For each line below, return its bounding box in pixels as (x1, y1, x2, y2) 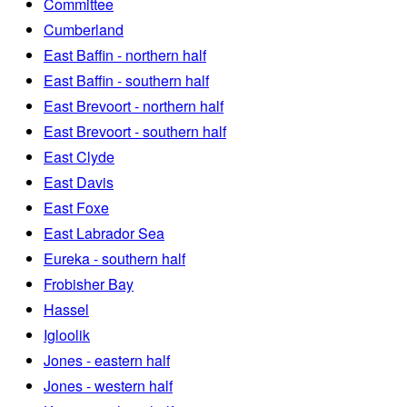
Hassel (44, 299, 89, 321)
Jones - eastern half (44, 350, 170, 372)
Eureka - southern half (44, 248, 185, 270)
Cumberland (44, 19, 124, 41)
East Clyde (44, 146, 114, 168)
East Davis (44, 172, 114, 194)
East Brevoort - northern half (44, 95, 223, 117)
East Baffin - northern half (44, 45, 206, 66)
